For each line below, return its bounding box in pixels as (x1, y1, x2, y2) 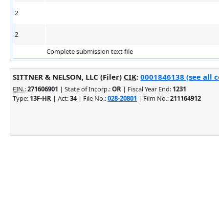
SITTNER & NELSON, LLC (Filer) (13, 71, 124, 82)
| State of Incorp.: (58, 84, 112, 93)
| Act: (51, 93, 70, 103)
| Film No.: (137, 93, 170, 103)
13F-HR (30, 93, 51, 103)
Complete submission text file (46, 46, 133, 56)
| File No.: (77, 93, 108, 103)
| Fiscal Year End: (121, 84, 173, 93)
